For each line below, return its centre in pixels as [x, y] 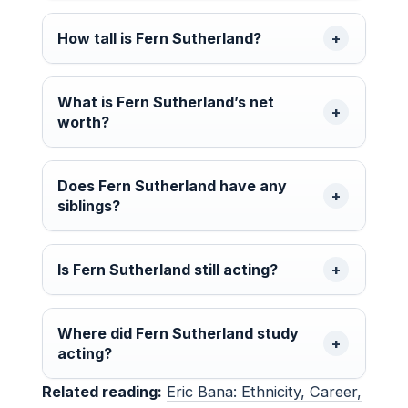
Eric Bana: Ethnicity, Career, [264, 391]
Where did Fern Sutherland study [178, 333]
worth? [83, 122]
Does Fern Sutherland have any [172, 185]
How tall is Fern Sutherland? [159, 38]
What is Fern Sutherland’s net [166, 102]
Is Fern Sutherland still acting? [168, 269]
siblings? [89, 205]
